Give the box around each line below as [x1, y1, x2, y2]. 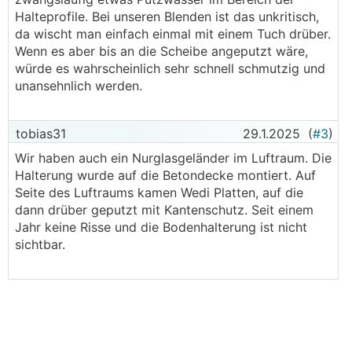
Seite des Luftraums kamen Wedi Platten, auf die [15, 185, 303, 200]
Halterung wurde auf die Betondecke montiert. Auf [15, 167, 316, 183]
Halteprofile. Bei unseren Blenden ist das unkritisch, [15, 9, 319, 24]
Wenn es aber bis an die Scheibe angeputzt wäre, [15, 43, 308, 59]
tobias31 [12, 126, 66, 141]
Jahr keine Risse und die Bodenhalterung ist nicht [15, 219, 307, 235]
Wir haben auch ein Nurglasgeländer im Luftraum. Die [15, 150, 332, 166]
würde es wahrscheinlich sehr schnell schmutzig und [15, 60, 325, 76]
